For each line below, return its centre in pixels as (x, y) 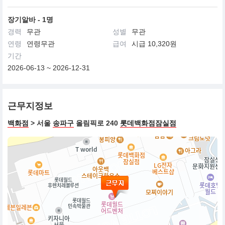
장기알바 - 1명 (30, 20)
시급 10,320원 (154, 44)
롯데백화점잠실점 (148, 123)
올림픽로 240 (97, 123)
